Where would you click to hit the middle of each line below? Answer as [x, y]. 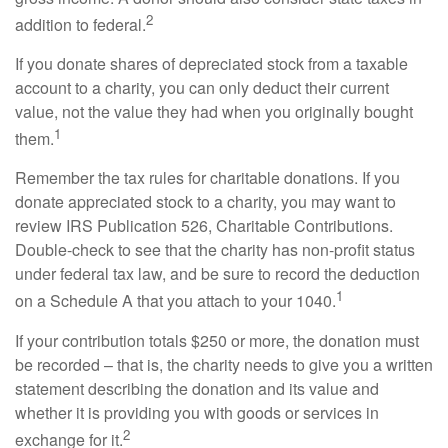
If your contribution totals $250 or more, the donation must [217, 340]
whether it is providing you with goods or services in [197, 412]
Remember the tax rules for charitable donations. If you [207, 178]
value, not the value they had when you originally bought [214, 111]
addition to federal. [80, 24]
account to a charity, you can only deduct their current [202, 87]
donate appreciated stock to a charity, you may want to [205, 202]
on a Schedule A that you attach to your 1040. [175, 301]
